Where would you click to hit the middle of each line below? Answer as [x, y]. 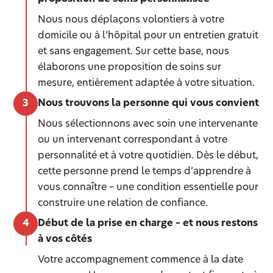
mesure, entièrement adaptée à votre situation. [147, 84]
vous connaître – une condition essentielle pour [148, 188]
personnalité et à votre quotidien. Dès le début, [148, 156]
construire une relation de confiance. [123, 204]
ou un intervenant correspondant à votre [133, 140]
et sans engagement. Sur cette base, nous [134, 52]
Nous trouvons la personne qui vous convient [149, 104]
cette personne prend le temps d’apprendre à [145, 172]
